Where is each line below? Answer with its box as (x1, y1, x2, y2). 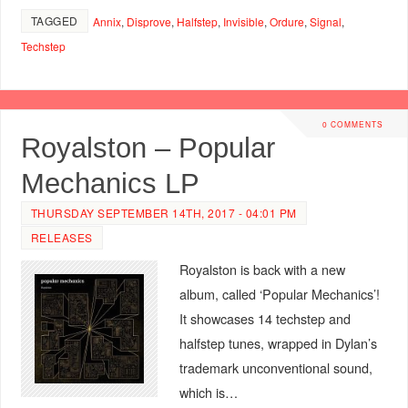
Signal (309, 13, 342, 29)
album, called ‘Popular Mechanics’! (178, 283, 380, 303)
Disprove (126, 13, 171, 29)
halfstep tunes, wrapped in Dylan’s (178, 332, 377, 352)
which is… (178, 382, 238, 402)
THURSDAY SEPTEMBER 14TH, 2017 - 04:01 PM (30, 204, 297, 220)
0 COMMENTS (321, 118, 383, 130)
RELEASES (30, 229, 93, 245)
